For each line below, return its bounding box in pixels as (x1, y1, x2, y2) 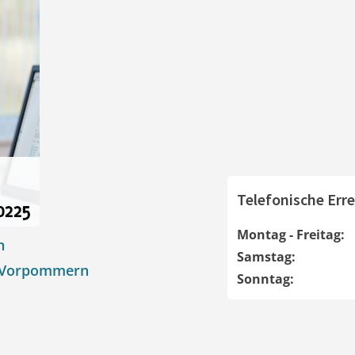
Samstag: (236, 248, 296, 266)
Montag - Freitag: (236, 226, 345, 244)
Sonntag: (236, 270, 294, 288)
